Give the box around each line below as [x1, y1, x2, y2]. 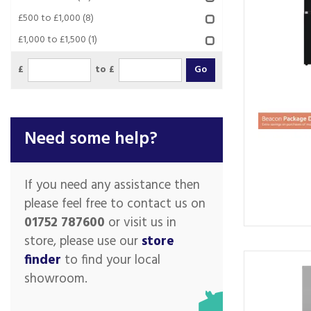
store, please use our [24, 231, 142, 252]
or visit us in [105, 212, 176, 233]
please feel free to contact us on [24, 194, 205, 215]
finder [24, 250, 61, 271]
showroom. [24, 269, 87, 289]
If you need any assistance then [24, 175, 200, 196]
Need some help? [24, 126, 158, 153]
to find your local [61, 250, 160, 271]
